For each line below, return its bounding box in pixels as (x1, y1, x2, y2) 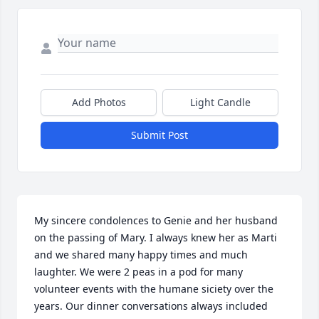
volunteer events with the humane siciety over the (34, 282, 273, 296)
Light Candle (190, 95, 251, 110)
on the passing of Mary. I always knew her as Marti (34, 231, 277, 245)
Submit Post (131, 128, 188, 142)
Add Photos (71, 95, 126, 110)
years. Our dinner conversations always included (34, 299, 268, 313)
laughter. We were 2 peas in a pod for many (34, 265, 243, 279)
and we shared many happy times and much (34, 248, 248, 262)
